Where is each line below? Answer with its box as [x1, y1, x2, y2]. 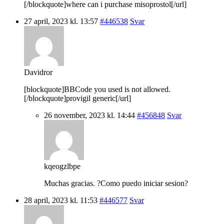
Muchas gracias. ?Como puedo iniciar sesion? [44, 178, 188, 187]
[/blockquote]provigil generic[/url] [24, 93, 131, 102]
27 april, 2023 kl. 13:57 [24, 16, 98, 25]
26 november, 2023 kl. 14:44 [44, 110, 135, 119]
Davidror [24, 67, 52, 76]
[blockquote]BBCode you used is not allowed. [24, 84, 170, 93]
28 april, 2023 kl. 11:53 [24, 195, 97, 204]
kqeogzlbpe [44, 161, 80, 170]
